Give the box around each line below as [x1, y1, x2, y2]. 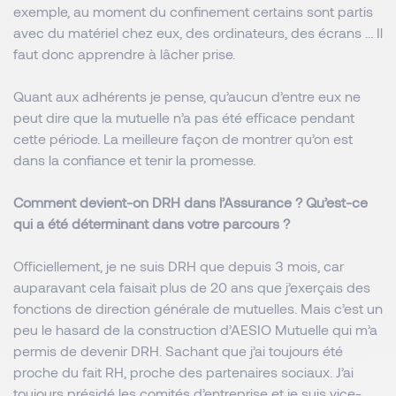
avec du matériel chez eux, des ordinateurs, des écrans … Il [13, 24, 383, 41]
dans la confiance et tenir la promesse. [13, 151, 263, 168]
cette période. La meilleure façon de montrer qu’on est [13, 130, 353, 147]
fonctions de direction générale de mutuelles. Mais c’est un [13, 300, 383, 316]
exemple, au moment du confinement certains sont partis [13, 3, 373, 19]
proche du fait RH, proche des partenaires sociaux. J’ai [13, 363, 354, 380]
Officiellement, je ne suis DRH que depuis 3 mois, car [13, 257, 344, 274]
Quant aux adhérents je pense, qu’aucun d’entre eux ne [13, 88, 361, 104]
